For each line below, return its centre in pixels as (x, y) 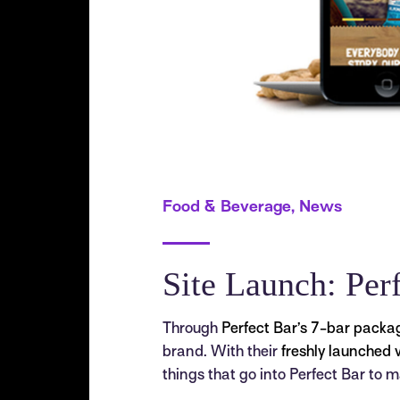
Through (192, 329)
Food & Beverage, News (252, 208)
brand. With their (222, 352)
